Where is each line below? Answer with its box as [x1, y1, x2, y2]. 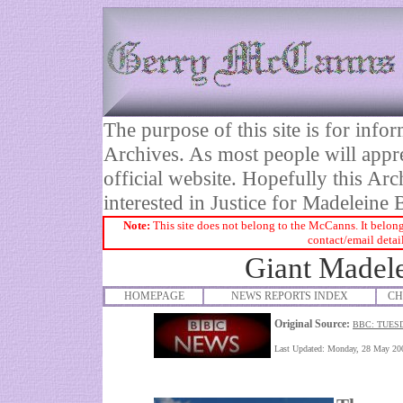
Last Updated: [274, 344, 327, 354]
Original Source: [274, 318, 350, 330]
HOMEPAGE [123, 290, 184, 302]
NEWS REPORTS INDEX [231, 290, 348, 302]
